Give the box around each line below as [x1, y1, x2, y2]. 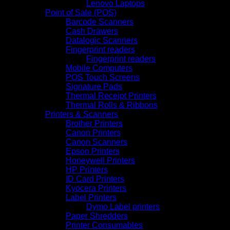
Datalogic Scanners [66, 35, 138, 45]
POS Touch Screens [66, 72, 140, 82]
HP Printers [66, 165, 108, 174]
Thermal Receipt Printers [66, 91, 157, 100]
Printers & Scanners [45, 109, 118, 119]
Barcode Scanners [66, 17, 133, 26]
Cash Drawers [66, 26, 118, 35]
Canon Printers [66, 128, 121, 137]
